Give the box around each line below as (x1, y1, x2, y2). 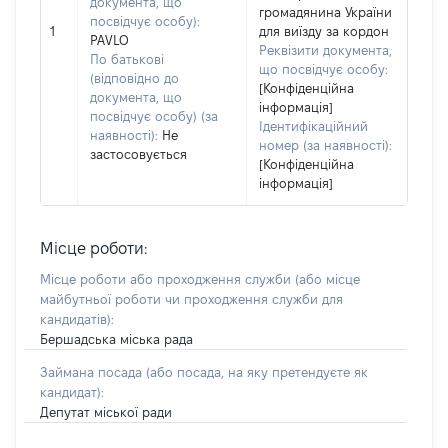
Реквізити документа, (259, 43, 392, 57)
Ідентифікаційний (259, 119, 368, 133)
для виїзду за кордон (259, 24, 389, 38)
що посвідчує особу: (259, 62, 388, 76)
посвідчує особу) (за (90, 109, 218, 123)
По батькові (90, 52, 164, 66)
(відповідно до (90, 71, 179, 85)
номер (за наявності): (259, 138, 392, 152)
